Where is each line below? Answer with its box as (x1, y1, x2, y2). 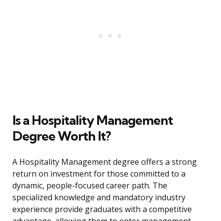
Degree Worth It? (12, 128, 110, 145)
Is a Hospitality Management (12, 112, 173, 129)
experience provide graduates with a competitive (12, 204, 192, 215)
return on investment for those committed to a (12, 168, 185, 180)
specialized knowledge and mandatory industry (12, 192, 185, 203)
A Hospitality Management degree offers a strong (12, 156, 197, 168)
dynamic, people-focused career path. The (12, 180, 167, 191)
